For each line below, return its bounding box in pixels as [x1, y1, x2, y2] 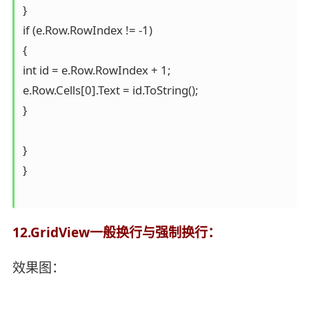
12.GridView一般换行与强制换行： [12, 223, 221, 241]
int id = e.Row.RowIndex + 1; [22, 61, 170, 78]
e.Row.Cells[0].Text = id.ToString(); [22, 81, 198, 98]
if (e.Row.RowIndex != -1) [22, 21, 152, 38]
